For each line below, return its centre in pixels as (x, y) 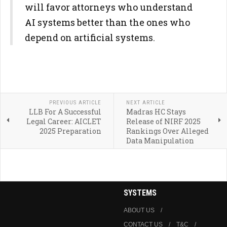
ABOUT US (139, 210)
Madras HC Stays (156, 112)
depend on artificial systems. (90, 37)
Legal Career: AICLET (64, 121)
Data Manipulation (160, 141)
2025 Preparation (70, 131)
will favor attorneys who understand (109, 7)
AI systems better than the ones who (107, 22)
